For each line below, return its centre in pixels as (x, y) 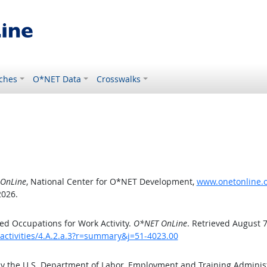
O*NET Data (57, 79)
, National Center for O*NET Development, (111, 181)
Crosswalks (119, 79)
